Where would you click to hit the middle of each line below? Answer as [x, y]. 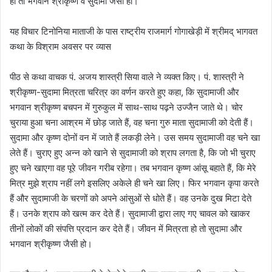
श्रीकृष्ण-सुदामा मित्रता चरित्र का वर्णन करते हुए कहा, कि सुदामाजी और [124, 92]
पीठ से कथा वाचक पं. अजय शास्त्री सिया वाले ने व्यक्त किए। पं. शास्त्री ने [127, 76]
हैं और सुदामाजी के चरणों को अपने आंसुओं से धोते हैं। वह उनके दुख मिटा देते [131, 198]
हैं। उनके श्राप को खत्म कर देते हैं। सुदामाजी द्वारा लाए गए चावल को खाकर [130, 213]
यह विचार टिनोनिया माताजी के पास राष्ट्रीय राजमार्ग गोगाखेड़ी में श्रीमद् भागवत [134, 31]
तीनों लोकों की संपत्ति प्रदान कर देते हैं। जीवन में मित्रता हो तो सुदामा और [126, 228]
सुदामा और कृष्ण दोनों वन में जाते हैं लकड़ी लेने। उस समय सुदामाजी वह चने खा [135, 137]
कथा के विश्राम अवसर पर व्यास [60, 46]
